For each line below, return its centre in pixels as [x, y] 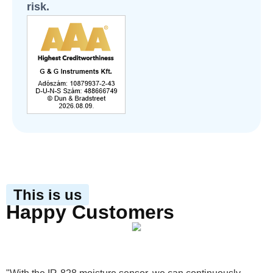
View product [126, 239]
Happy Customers [90, 212]
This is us [48, 195]
